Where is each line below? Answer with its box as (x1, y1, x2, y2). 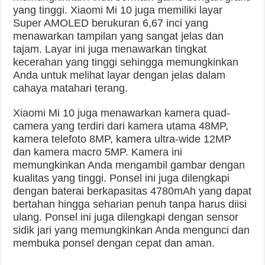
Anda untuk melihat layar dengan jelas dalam (13, 69, 226, 82)
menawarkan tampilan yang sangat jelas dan (13, 30, 224, 43)
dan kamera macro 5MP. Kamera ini (13, 146, 183, 159)
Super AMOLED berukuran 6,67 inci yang (13, 17, 209, 30)
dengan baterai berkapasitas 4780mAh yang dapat (13, 185, 252, 198)
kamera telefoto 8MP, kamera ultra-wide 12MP (13, 133, 232, 146)
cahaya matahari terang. (13, 82, 128, 95)
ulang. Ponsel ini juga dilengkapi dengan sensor (13, 211, 239, 224)
